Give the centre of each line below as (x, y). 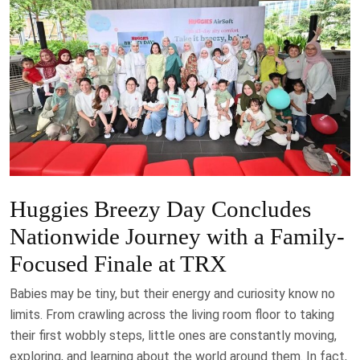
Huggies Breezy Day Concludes (160, 209)
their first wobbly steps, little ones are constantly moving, (173, 335)
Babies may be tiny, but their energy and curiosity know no (172, 293)
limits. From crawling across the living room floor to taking (172, 314)
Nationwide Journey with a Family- (177, 236)
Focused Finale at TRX (118, 263)
